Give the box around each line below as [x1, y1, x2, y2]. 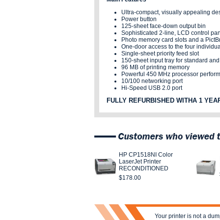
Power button [121, 16, 157, 23]
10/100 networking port [121, 78, 183, 84]
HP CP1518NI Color [119, 151, 173, 158]
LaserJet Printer [119, 158, 161, 165]
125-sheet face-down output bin [121, 23, 206, 29]
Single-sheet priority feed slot [121, 50, 199, 57]
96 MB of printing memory [121, 64, 190, 71]
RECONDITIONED [119, 165, 168, 172]
